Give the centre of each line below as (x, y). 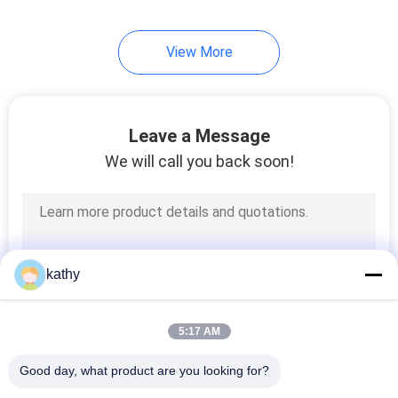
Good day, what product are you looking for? (144, 370)
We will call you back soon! (199, 161)
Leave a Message (199, 135)
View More (199, 52)
